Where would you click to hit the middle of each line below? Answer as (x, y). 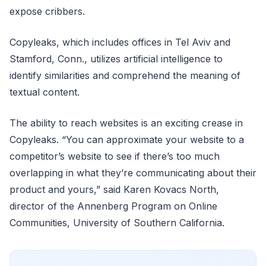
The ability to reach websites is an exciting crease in (126, 123)
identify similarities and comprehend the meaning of (125, 75)
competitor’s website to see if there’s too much (115, 156)
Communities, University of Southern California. (117, 222)
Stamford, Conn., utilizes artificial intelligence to (116, 58)
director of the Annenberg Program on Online (113, 206)
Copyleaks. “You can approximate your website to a (127, 139)
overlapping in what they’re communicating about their (133, 172)
